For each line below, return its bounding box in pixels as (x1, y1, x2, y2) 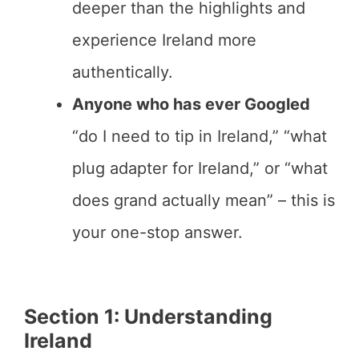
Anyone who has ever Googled (72, 95, 310, 114)
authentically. (72, 63, 173, 82)
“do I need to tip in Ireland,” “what (72, 127, 327, 146)
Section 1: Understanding (24, 305, 272, 329)
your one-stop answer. (72, 223, 243, 242)
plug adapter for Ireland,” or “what (72, 159, 328, 178)
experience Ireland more (72, 30, 256, 50)
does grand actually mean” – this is (72, 191, 335, 210)
